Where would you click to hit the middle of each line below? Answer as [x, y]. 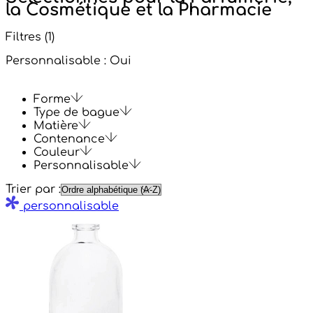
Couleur [57, 152]
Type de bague [77, 112]
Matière [56, 125]
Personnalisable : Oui [68, 60]
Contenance [69, 139]
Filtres [25, 37]
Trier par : [33, 189]
